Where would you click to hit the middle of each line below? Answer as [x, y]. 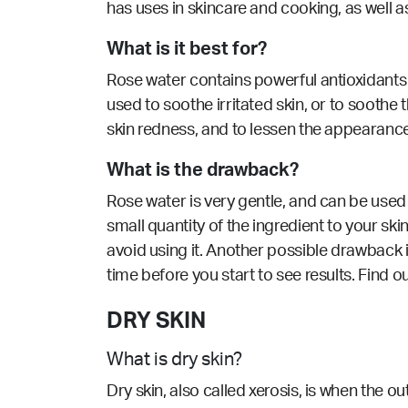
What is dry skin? [176, 360]
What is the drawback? [203, 171]
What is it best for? [187, 50]
